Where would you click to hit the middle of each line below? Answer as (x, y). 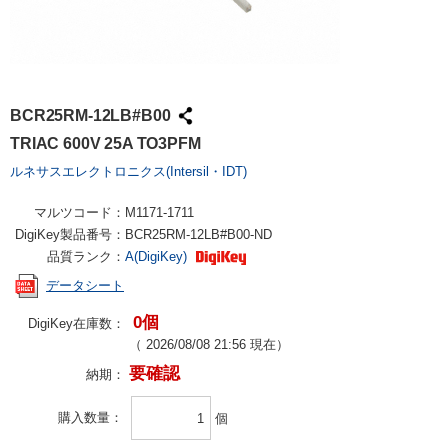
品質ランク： (86, 256)
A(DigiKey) (158, 256)
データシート (85, 286)
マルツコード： (79, 212)
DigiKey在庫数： (76, 323)
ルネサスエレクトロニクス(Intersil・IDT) (128, 171)
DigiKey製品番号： (70, 234)
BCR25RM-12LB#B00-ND (198, 234)
